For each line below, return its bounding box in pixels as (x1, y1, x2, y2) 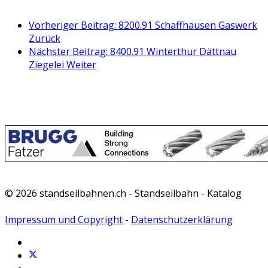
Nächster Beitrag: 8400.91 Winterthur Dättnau (29, 45, 236, 59)
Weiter (66, 58, 96, 72)
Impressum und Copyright (5, 213, 123, 227)
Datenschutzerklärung (131, 213, 233, 227)
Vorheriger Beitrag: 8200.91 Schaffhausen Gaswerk (29, 19, 257, 32)
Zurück (29, 32, 60, 45)
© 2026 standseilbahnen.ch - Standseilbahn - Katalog (5, 187, 242, 200)
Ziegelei (29, 58, 66, 72)
